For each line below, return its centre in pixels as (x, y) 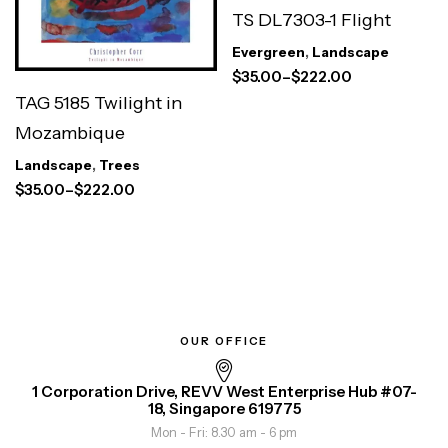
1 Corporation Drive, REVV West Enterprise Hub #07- (224, 392)
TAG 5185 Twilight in (98, 103)
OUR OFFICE (224, 341)
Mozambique (70, 133)
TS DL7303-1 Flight (312, 19)
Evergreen (268, 51)
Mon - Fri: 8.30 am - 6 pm (224, 432)
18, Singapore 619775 (224, 409)
